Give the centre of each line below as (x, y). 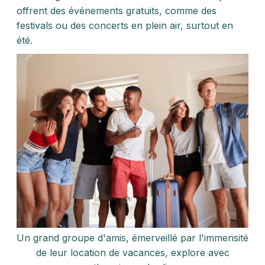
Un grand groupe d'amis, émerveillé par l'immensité (132, 238)
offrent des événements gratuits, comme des (117, 11)
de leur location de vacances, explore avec (132, 253)
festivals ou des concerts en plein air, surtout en (125, 25)
